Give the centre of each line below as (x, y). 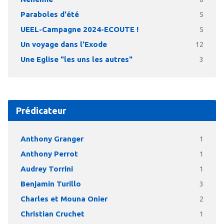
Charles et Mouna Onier (64, 199)
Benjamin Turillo (50, 184)
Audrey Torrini (46, 169)
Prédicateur (41, 110)
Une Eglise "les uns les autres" (76, 59)
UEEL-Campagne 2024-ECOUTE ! (79, 29)
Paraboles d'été (49, 14)
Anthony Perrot (49, 154)
